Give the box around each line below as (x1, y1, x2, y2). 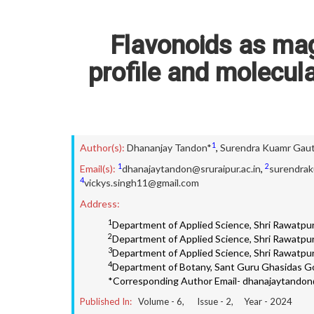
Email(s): (80, 163, 116, 175)
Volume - (138, 296, 177, 307)
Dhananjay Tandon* (127, 142, 212, 153)
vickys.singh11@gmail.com (84, 177, 199, 189)
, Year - (231, 296, 270, 307)
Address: (80, 198, 120, 210)
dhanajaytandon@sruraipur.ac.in (122, 163, 261, 175)
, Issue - (182, 296, 226, 307)
